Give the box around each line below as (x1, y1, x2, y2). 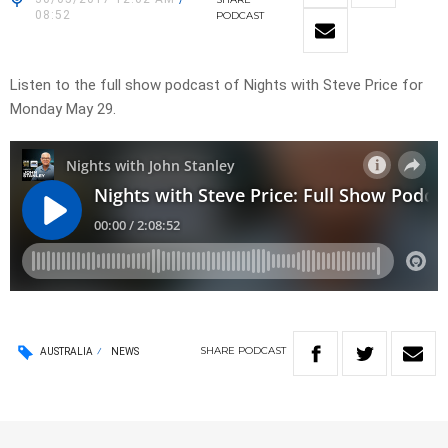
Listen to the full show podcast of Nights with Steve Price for (10, 76, 423, 95)
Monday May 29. (10, 100, 116, 119)
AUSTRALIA (40, 345, 93, 357)
